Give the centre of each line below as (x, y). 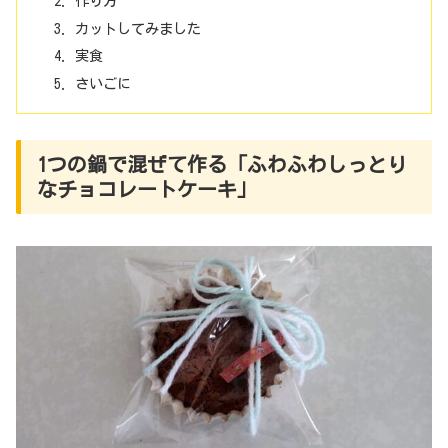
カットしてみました (137, 28)
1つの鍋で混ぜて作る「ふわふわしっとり (222, 163)
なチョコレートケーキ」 (147, 188)
